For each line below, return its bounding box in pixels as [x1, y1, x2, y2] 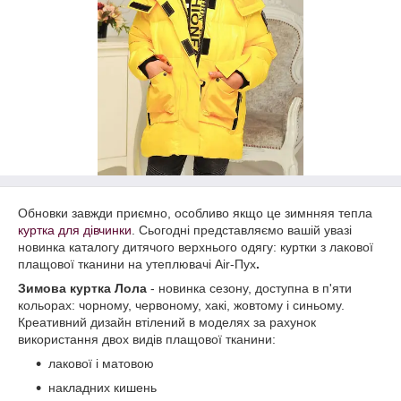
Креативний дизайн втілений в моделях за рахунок [18, 315, 316, 329]
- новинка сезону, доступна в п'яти [150, 281, 352, 295]
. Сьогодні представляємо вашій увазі [132, 223, 352, 237]
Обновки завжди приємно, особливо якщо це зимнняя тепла [18, 206, 372, 220]
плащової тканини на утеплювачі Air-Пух [18, 257, 256, 271]
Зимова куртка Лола [18, 281, 150, 295]
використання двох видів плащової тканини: [18, 332, 276, 346]
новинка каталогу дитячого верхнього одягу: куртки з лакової [18, 240, 373, 254]
